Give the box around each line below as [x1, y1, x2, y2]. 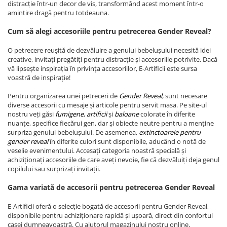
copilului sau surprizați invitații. [8, 164, 100, 174]
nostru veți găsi [8, 109, 55, 119]
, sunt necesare [162, 91, 207, 101]
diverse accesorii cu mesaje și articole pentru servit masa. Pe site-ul [8, 100, 207, 110]
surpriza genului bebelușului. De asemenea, [8, 128, 139, 137]
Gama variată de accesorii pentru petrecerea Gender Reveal [8, 182, 215, 193]
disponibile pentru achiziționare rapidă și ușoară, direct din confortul [8, 211, 213, 220]
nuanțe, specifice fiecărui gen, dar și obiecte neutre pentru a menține [8, 119, 214, 128]
